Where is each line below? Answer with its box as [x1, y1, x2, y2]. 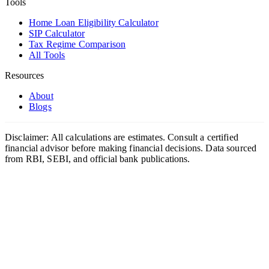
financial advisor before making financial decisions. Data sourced [5, 143, 257, 154]
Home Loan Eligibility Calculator [29, 17, 159, 28]
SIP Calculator [29, 28, 85, 39]
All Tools [29, 50, 65, 61]
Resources [5, 70, 44, 81]
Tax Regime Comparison [29, 39, 126, 50]
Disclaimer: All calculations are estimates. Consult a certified [5, 132, 238, 143]
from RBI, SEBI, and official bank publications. [5, 154, 190, 165]
